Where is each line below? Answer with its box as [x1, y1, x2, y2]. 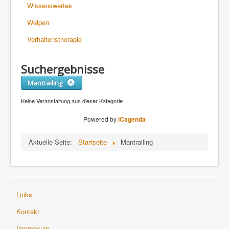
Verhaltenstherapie [27, 34, 82, 44]
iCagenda [118, 114, 146, 124]
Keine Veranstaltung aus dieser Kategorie [21, 96, 123, 105]
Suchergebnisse [21, 61, 104, 77]
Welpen [27, 17, 49, 27]
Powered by [83, 114, 118, 123]
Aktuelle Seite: [29, 136, 76, 147]
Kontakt [16, 206, 39, 216]
